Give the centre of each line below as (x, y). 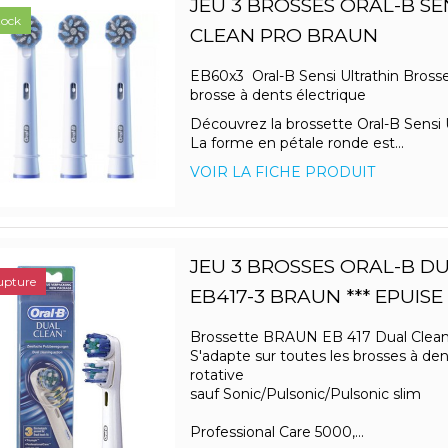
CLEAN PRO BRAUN (283, 36)
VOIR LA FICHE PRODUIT (282, 172)
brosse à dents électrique (277, 95)
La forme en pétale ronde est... (296, 143)
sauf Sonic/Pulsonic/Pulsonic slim (305, 394)
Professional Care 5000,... (276, 432)
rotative (216, 375)
